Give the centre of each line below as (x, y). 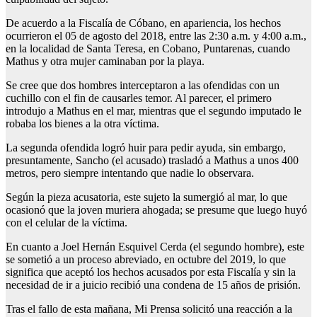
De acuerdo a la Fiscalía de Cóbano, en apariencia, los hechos (143, 23)
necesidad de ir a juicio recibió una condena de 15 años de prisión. (153, 285)
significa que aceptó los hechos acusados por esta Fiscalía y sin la (151, 272)
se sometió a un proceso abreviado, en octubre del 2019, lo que (146, 260)
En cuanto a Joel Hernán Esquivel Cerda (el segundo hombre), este (155, 247)
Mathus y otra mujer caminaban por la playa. (105, 62)
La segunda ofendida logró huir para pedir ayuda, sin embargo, (146, 148)
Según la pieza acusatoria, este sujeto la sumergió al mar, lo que (146, 197)
